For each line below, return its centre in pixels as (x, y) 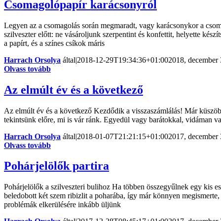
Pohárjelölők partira (56, 166)
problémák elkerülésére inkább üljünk (62, 205)
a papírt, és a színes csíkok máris (54, 43)
